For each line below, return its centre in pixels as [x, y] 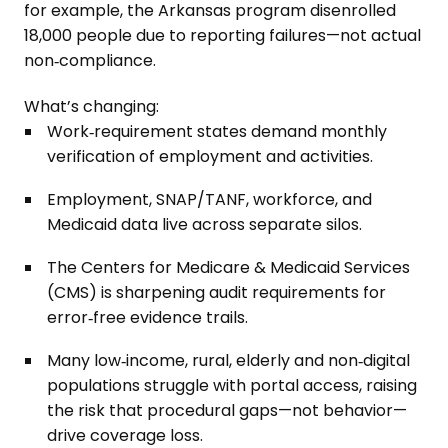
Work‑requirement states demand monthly [217, 131]
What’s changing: [92, 106]
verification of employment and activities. [210, 156]
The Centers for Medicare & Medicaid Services [229, 267]
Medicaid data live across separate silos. [205, 224]
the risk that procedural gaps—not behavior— [227, 410]
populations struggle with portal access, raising [232, 385]
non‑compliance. [90, 60]
